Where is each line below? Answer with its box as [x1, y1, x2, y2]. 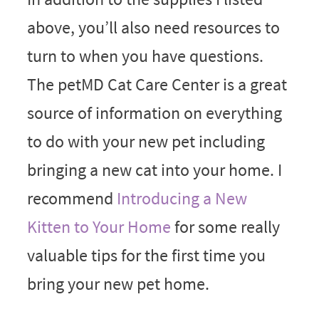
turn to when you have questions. [26, 44, 263, 67]
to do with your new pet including [26, 130, 265, 152]
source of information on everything [26, 101, 282, 124]
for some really [170, 215, 280, 238]
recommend [26, 187, 117, 209]
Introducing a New [116, 187, 247, 209]
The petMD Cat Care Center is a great [26, 73, 287, 95]
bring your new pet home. [26, 272, 209, 295]
